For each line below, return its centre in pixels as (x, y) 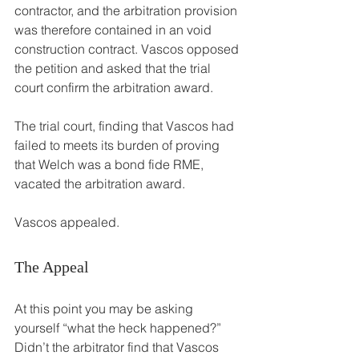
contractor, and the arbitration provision (127, 11)
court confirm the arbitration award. (114, 88)
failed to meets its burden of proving (119, 145)
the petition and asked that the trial (114, 69)
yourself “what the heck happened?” (119, 328)
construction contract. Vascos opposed (128, 49)
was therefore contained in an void (115, 30)
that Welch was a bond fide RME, (111, 165)
